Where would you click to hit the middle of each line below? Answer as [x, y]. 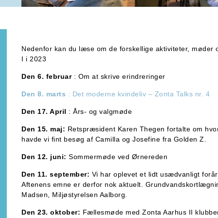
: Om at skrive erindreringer [118, 76]
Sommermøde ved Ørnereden [117, 156]
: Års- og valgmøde [99, 111]
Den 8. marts [44, 94]
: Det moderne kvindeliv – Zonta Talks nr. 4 [138, 94]
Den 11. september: [56, 174]
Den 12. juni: [44, 156]
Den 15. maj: [44, 129]
